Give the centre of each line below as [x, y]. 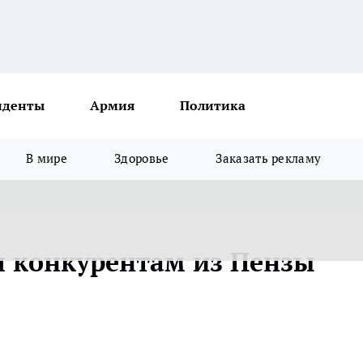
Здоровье [142, 158]
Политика [213, 105]
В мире [47, 158]
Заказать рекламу [269, 158]
